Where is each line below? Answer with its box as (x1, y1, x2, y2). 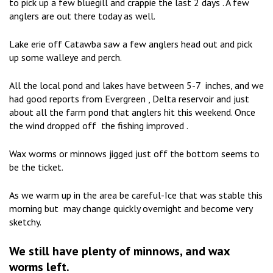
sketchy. (9, 216, 41, 229)
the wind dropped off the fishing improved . (9, 119, 188, 132)
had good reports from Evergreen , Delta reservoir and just (9, 93, 249, 105)
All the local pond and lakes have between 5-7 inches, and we (9, 79, 264, 92)
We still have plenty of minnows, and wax (9, 243, 230, 260)
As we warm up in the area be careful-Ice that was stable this (9, 189, 263, 202)
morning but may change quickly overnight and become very (9, 202, 252, 215)
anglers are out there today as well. (9, 10, 155, 23)
